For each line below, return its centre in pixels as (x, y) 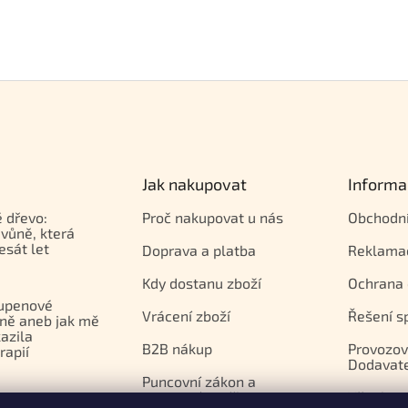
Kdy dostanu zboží (201, 283)
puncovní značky (196, 397)
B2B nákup (177, 348)
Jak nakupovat (194, 184)
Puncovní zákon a (199, 381)
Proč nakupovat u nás (212, 217)
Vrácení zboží (186, 316)
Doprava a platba (199, 250)
